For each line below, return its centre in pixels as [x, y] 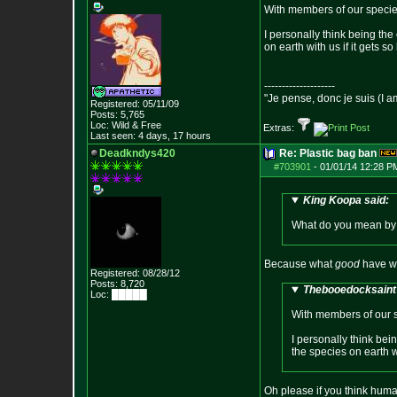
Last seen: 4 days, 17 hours [151, 136]
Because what [300, 264]
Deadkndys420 [137, 153]
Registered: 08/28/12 [135, 273]
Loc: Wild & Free [126, 125]
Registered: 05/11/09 [135, 104]
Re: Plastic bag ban [328, 153]
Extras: [280, 128]
